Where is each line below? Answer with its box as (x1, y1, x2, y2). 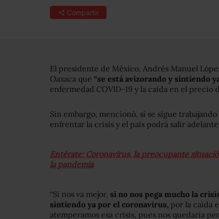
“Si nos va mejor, (50, 189, 110, 199)
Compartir (66, 8, 99, 17)
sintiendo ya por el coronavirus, (50, 199, 169, 209)
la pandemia (50, 159, 93, 169)
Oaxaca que (50, 74, 92, 84)
